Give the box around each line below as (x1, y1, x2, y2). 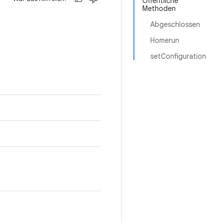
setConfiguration (150, 52, 206, 61)
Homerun (150, 36, 179, 45)
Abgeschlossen (150, 20, 200, 29)
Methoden (142, 4, 176, 13)
